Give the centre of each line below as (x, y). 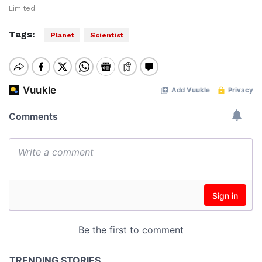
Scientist (107, 35)
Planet (62, 35)
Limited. (23, 8)
